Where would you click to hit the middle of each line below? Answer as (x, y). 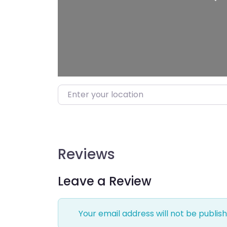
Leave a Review (105, 181)
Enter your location (95, 91)
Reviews (86, 155)
